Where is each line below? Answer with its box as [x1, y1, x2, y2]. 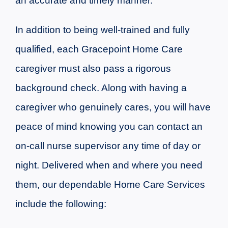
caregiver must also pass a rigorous [15, 63, 171, 74]
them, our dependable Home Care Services [15, 179, 205, 190]
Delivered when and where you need [41, 160, 203, 171]
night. [15, 160, 42, 171]
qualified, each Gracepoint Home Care [15, 44, 183, 55]
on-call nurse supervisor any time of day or [15, 140, 201, 152]
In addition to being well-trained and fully [15, 24, 190, 36]
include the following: [15, 198, 106, 210]
